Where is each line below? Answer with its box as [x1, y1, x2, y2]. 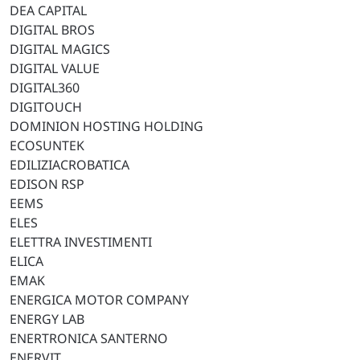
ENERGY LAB [10, 310, 84, 328]
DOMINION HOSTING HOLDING [10, 117, 203, 135]
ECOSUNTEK [10, 137, 84, 154]
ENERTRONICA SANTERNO [10, 329, 168, 347]
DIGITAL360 [10, 79, 80, 96]
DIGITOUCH [10, 98, 82, 116]
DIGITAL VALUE [10, 59, 100, 77]
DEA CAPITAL [10, 2, 87, 19]
